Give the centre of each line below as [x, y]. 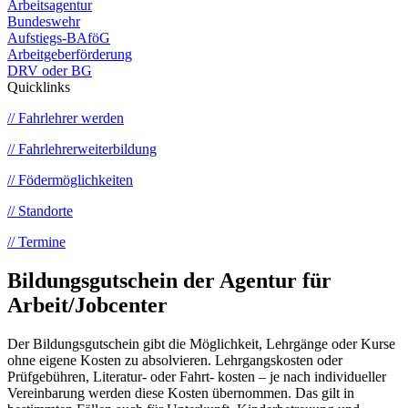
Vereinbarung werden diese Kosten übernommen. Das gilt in [181, 393]
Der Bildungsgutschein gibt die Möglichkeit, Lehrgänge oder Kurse [201, 344]
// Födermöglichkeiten [70, 180]
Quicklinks [39, 87]
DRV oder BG [50, 71]
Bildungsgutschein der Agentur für [169, 281]
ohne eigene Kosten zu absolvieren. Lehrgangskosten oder [175, 361]
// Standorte [40, 211]
